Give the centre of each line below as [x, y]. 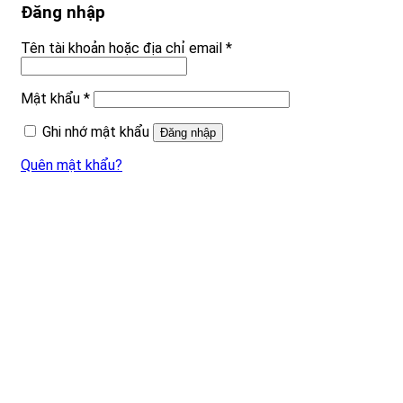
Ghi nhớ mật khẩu [96, 131]
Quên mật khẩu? [72, 165]
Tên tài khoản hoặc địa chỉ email [123, 48]
